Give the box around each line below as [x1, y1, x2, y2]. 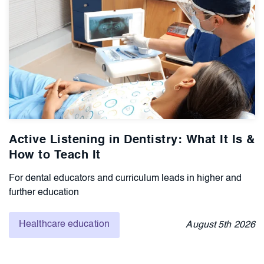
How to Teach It [9, 149, 101, 161]
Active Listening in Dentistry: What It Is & [9, 134, 255, 146]
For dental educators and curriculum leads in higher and [9, 173, 242, 183]
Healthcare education [19, 219, 110, 229]
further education [9, 187, 79, 197]
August [186, 220, 219, 230]
